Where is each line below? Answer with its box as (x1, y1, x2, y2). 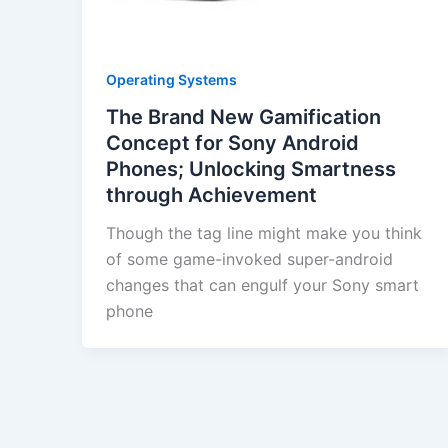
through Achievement (106, 183, 317, 208)
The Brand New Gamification (106, 105, 381, 130)
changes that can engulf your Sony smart (106, 275, 419, 296)
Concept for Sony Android (106, 131, 359, 156)
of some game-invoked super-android (106, 249, 393, 270)
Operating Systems (106, 70, 237, 88)
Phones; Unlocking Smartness (106, 157, 396, 182)
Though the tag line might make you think (106, 223, 422, 244)
